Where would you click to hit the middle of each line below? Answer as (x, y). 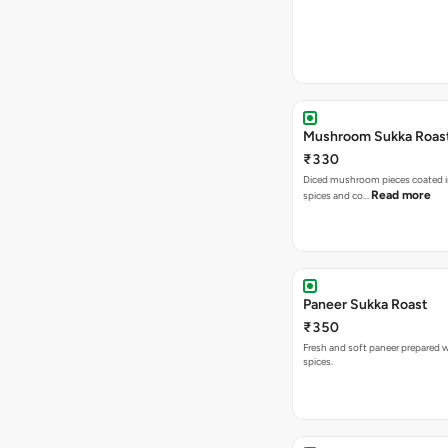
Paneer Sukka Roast (365, 304)
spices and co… (337, 195)
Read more (401, 195)
